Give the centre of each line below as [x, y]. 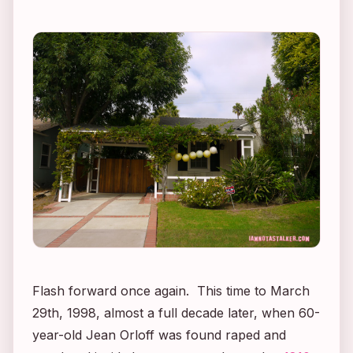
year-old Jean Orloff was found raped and [159, 334]
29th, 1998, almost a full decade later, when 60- [176, 312]
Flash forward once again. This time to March [171, 290]
